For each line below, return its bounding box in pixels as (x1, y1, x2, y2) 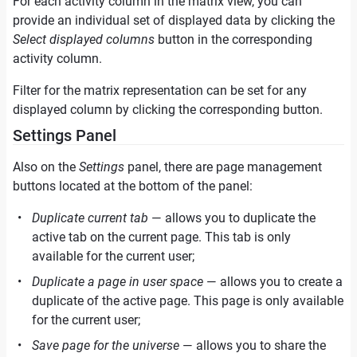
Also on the (13, 159, 79, 175)
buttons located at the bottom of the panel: (13, 178, 253, 194)
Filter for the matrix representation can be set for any (13, 83, 307, 98)
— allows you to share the (179, 338, 326, 353)
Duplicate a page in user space (32, 274, 203, 289)
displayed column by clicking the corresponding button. (13, 102, 323, 117)
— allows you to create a (203, 274, 343, 289)
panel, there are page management (124, 159, 322, 175)
